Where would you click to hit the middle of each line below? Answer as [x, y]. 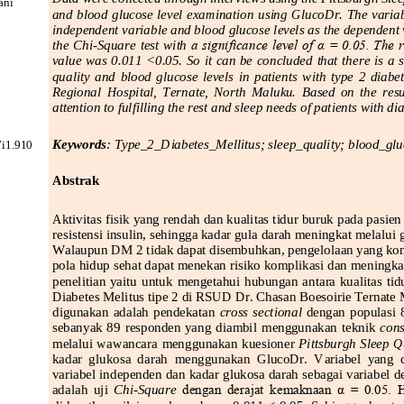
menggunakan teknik [320, 326]
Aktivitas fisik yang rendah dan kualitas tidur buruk [193, 218]
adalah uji [81, 389]
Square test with [143, 44]
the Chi [72, 44]
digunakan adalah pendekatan [135, 311]
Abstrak [75, 180]
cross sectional [262, 311]
